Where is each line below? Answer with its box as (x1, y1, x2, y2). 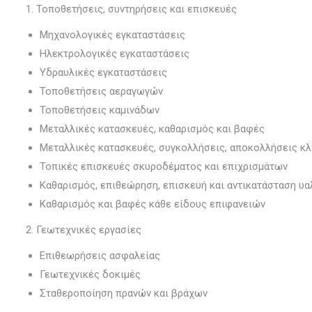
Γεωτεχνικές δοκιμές (40, 268, 141, 281)
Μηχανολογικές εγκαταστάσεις (40, 29, 185, 41)
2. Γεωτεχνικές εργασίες (26, 224, 141, 236)
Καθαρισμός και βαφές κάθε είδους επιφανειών (40, 198, 265, 210)
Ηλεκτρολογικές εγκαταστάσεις (40, 47, 189, 60)
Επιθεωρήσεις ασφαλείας (40, 249, 160, 262)
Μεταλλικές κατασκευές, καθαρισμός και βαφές (40, 123, 265, 135)
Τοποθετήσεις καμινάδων (40, 104, 159, 116)
